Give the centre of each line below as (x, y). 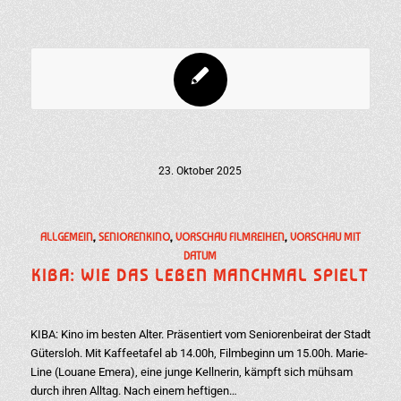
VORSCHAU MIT (325, 237)
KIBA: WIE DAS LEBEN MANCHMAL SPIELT (200, 275)
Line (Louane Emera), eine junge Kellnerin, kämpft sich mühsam (191, 372)
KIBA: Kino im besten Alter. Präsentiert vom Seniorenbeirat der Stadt (200, 334)
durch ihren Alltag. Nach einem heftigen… (133, 391)
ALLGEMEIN (66, 237)
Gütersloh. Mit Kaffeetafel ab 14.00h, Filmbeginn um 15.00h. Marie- (199, 353)
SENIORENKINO (134, 237)
